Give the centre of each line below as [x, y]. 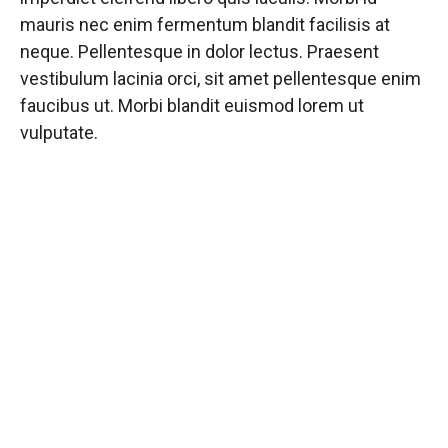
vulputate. [59, 132]
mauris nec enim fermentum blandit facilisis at [205, 24]
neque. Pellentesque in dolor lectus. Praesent [199, 51]
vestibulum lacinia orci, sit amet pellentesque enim [220, 78]
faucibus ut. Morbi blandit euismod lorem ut [192, 105]
